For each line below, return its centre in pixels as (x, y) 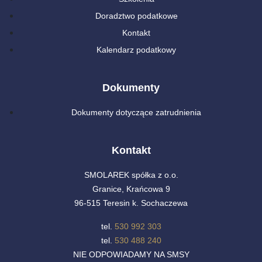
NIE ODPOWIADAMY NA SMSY (131, 255)
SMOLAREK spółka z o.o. (131, 175)
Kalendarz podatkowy (136, 50)
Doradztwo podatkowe (136, 16)
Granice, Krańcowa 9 (131, 189)
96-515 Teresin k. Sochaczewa (131, 203)
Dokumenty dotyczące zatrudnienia (136, 113)
